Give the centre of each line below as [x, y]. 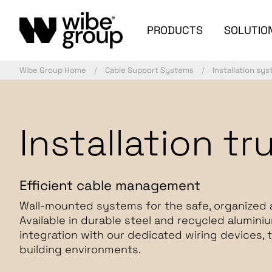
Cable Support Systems [149, 70]
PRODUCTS [175, 30]
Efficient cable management [110, 185]
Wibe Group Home [53, 70]
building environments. [80, 249]
